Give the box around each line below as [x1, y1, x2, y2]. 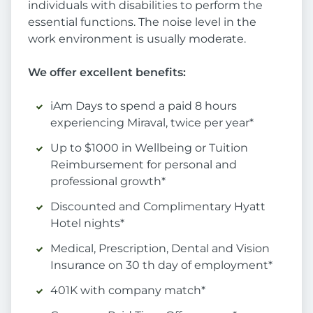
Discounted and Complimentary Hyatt [50, 200, 265, 214]
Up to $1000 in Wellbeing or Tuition [50, 141, 248, 155]
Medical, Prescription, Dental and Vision [50, 242, 270, 256]
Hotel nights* [50, 217, 124, 231]
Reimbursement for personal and [50, 158, 237, 172]
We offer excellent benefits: [28, 66, 186, 80]
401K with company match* [50, 284, 205, 298]
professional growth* [50, 175, 166, 189]
